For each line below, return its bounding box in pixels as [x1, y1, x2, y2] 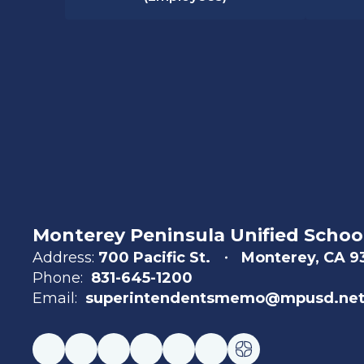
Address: [32, 249, 94, 267]
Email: [32, 289, 77, 308]
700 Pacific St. [98, 249, 210, 267]
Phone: [32, 269, 83, 288]
